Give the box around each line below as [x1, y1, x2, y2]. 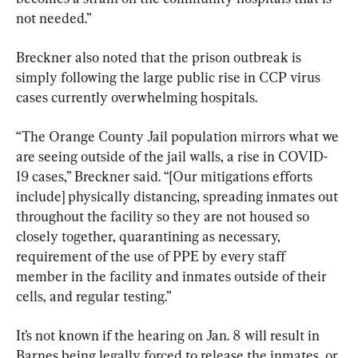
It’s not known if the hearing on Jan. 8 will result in [16, 327, 323, 344]
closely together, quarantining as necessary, [16, 228, 284, 245]
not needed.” [16, 10, 92, 27]
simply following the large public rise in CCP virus [16, 69, 324, 86]
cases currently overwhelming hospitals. [16, 89, 257, 106]
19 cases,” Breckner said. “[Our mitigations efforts [16, 168, 316, 185]
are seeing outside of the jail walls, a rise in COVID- [16, 148, 328, 165]
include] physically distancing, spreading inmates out [16, 188, 341, 205]
